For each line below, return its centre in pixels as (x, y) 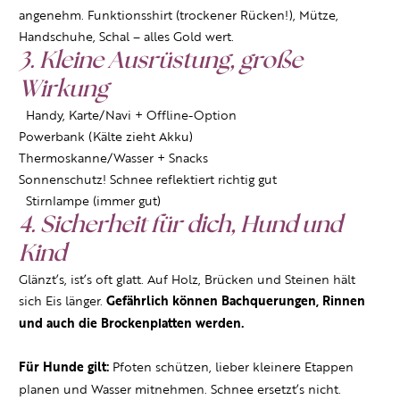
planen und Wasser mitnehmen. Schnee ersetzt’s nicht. (180, 390)
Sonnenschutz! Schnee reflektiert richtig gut (148, 180)
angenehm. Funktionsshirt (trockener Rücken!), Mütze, (179, 16)
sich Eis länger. (62, 301)
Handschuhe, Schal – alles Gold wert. (126, 37)
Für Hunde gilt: (66, 368)
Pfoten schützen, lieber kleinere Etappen (233, 367)
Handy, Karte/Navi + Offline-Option (128, 116)
